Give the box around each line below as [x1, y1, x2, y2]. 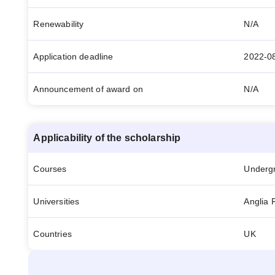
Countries [33, 229, 72, 239]
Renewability [33, 19, 84, 29]
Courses [33, 164, 67, 174]
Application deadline [33, 52, 114, 61]
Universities [33, 196, 80, 206]
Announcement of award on [33, 84, 144, 94]
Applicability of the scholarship [33, 133, 181, 143]
